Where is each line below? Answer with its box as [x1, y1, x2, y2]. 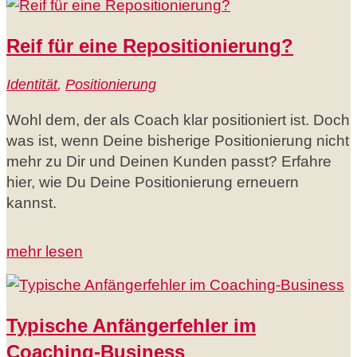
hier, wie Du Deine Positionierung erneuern [6, 173, 299, 190]
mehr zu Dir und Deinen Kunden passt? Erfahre [6, 152, 331, 170]
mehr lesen [6, 242, 83, 260]
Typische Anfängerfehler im [6, 314, 256, 336]
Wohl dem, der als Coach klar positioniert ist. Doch [6, 111, 350, 128]
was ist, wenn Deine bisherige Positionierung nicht [6, 131, 349, 149]
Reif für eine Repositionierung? [6, 34, 293, 57]
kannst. [6, 194, 57, 211]
